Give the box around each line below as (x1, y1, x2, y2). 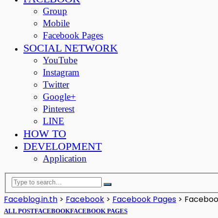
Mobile (43, 18, 70, 28)
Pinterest (43, 104, 74, 114)
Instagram (43, 67, 79, 77)
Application (43, 153, 87, 163)
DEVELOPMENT (23, 140, 102, 152)
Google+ (43, 91, 76, 102)
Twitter (43, 79, 69, 90)
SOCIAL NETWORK (23, 42, 118, 54)
